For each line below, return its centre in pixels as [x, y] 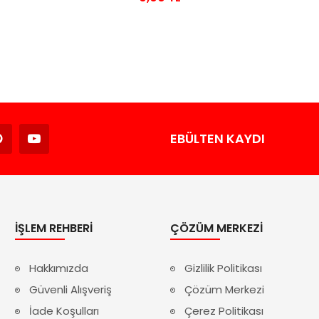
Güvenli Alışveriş [71, 290]
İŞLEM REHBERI [54, 229]
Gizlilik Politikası [223, 268]
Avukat [70, 132]
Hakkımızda [59, 268]
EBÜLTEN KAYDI [217, 139]
